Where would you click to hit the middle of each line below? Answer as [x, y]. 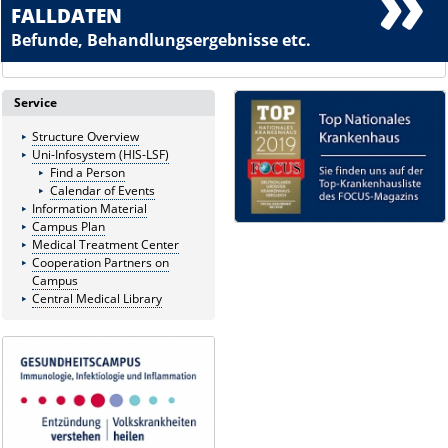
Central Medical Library [96, 299]
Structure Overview [85, 137]
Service [36, 103]
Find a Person [87, 173]
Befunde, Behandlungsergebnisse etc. [161, 40]
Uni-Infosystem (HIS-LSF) [100, 155]
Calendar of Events [102, 191]
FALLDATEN [67, 16]
